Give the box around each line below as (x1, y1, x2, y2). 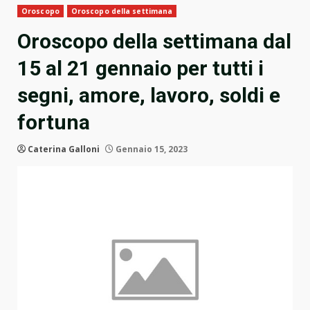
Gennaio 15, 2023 (113, 143, 188, 156)
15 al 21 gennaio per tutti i (17, 56, 264, 81)
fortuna (17, 110, 90, 135)
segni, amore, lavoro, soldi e (17, 83, 280, 108)
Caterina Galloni (28, 143, 100, 156)
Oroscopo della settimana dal (17, 29, 291, 54)
